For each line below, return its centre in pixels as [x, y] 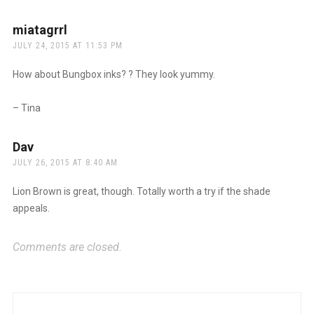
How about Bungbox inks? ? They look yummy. [114, 74]
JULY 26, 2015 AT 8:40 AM [65, 162]
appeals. [31, 208]
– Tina [26, 108]
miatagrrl [40, 29]
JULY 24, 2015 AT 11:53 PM [67, 45]
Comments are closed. [67, 247]
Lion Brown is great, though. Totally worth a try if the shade [141, 191]
